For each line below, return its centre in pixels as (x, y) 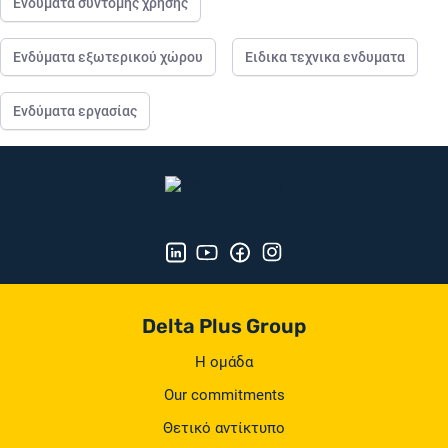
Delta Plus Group (224, 326)
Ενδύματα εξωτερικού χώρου (108, 57)
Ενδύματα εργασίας (75, 111)
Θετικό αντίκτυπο (224, 428)
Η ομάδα (224, 362)
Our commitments (224, 395)
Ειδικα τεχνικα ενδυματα (325, 57)
